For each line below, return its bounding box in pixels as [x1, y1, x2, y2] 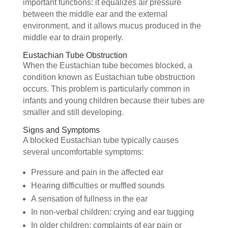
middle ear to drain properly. [22, 33, 123, 42]
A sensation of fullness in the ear [31, 194, 148, 204]
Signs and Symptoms [22, 126, 100, 135]
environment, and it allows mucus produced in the [22, 21, 201, 31]
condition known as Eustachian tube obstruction [22, 73, 195, 82]
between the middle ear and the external [22, 10, 167, 19]
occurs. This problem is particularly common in [22, 84, 190, 94]
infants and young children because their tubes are [22, 96, 205, 105]
